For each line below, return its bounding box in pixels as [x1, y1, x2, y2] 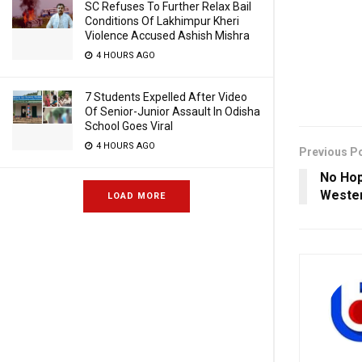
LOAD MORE [107, 191, 166, 201]
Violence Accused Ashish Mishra [85, 29, 250, 42]
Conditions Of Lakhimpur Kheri [85, 15, 239, 27]
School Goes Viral [85, 120, 173, 133]
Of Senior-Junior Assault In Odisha [85, 105, 260, 118]
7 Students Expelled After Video [85, 90, 247, 103]
